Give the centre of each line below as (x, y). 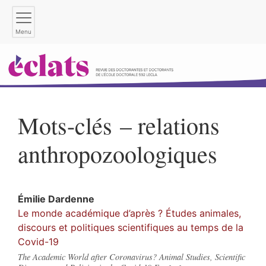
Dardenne (71, 199)
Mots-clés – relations (119, 125)
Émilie (33, 199)
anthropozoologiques (118, 154)
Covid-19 (38, 242)
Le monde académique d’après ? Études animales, (129, 213)
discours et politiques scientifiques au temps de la (131, 228)
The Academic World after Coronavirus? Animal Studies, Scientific (132, 257)
